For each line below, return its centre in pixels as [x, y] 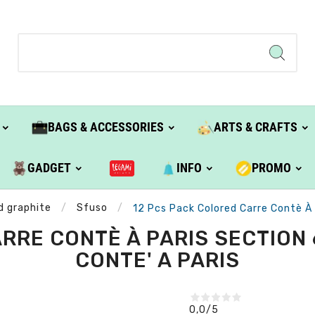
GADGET [50, 168]
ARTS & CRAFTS [255, 127]
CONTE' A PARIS [157, 260]
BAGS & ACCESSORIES [105, 127]
